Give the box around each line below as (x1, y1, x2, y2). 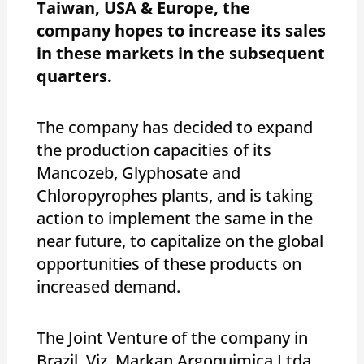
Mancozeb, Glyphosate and (36, 161, 240, 184)
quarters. (36, 64, 112, 87)
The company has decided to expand (36, 115, 313, 138)
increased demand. (36, 275, 180, 297)
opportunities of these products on (36, 252, 301, 275)
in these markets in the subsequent (36, 41, 325, 64)
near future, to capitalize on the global (36, 229, 323, 252)
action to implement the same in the (36, 206, 313, 229)
